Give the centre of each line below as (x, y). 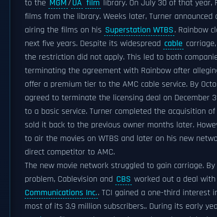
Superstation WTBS (139, 30)
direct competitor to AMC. (70, 152)
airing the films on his (64, 30)
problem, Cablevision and (70, 179)
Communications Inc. (61, 193)
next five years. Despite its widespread (94, 44)
